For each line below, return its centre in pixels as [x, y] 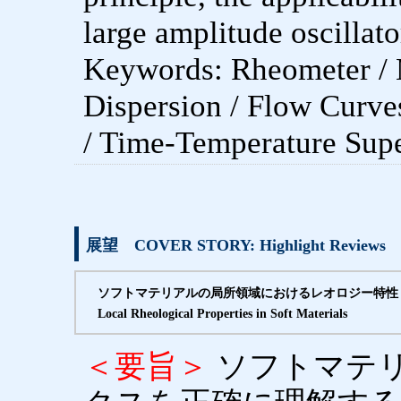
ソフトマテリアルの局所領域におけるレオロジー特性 [247, 293]
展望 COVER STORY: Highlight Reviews [235, 245]
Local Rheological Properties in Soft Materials [222, 313]
